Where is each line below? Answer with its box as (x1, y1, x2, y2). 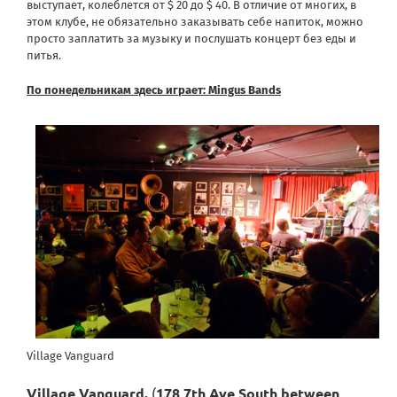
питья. (27, 49, 61, 63)
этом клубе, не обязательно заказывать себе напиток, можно (27, 15, 363, 29)
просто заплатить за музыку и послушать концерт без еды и (27, 32, 356, 46)
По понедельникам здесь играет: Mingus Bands (27, 83, 281, 97)
